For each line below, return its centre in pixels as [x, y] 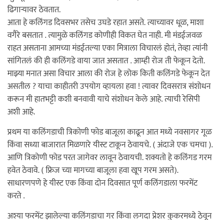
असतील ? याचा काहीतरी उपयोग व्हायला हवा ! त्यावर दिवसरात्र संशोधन [109, 86]
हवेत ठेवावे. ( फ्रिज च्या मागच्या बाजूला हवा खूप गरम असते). [93, 170]
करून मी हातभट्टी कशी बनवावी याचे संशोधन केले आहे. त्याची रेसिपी [104, 99]
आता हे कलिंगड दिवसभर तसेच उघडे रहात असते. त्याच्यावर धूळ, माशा [106, 23]
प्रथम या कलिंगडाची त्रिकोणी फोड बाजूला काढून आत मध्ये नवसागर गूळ [110, 132]
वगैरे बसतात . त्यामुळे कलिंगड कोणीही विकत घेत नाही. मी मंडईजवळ [105, 35]
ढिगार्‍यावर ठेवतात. [34, 10]
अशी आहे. [21, 112]
